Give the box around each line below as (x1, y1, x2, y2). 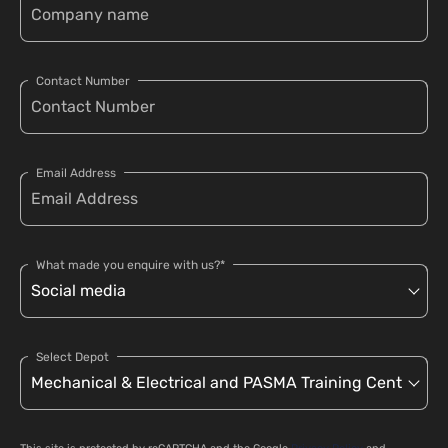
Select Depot (36, 350, 109, 365)
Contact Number (36, 74, 130, 89)
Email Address (36, 166, 116, 181)
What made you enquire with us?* (36, 258, 225, 273)
